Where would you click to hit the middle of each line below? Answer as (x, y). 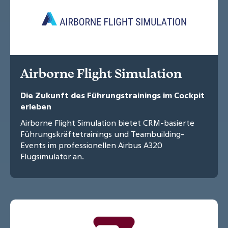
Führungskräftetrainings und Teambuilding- (102, 134)
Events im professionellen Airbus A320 (91, 145)
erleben (36, 107)
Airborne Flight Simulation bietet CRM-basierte (107, 123)
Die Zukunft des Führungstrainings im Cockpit (112, 95)
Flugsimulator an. (52, 156)
